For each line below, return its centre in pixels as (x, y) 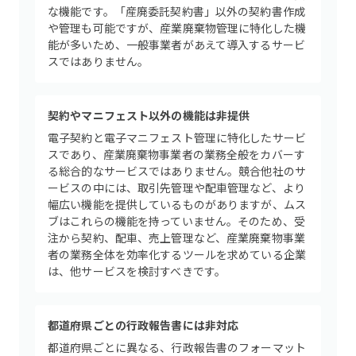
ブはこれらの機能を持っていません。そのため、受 (177, 221)
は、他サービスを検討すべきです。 (137, 271)
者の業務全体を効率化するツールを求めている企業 (177, 254)
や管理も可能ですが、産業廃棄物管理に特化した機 (177, 28)
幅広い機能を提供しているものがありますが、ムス (177, 204)
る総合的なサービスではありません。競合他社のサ (177, 171)
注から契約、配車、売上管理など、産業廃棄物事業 (177, 238)
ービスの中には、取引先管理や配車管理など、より (177, 188)
